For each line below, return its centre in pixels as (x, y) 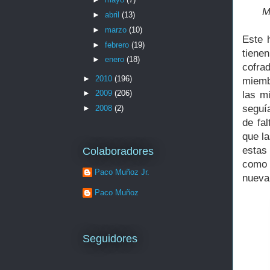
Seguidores (110, 239)
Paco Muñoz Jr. (122, 172)
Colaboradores (118, 152)
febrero (118, 45)
